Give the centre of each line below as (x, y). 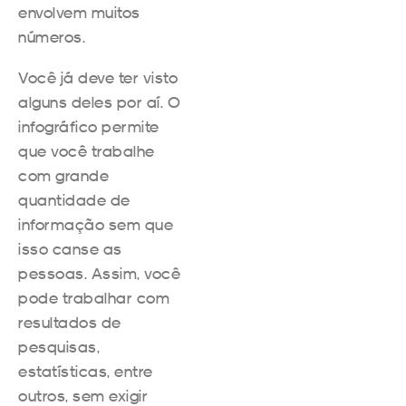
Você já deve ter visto (98, 77)
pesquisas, (59, 346)
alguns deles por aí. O (99, 101)
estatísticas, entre (86, 371)
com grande (63, 175)
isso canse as (70, 248)
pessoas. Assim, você (99, 273)
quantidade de (74, 199)
